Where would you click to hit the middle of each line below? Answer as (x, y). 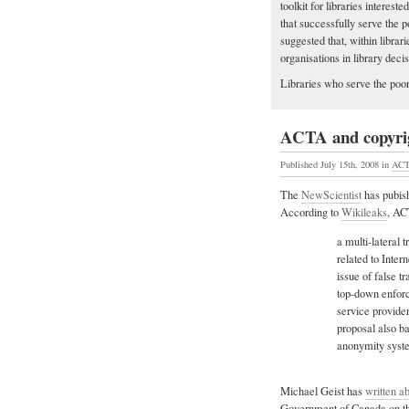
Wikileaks (364, 213)
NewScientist (331, 195)
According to (311, 213)
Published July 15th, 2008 (331, 165)
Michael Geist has (323, 391)
